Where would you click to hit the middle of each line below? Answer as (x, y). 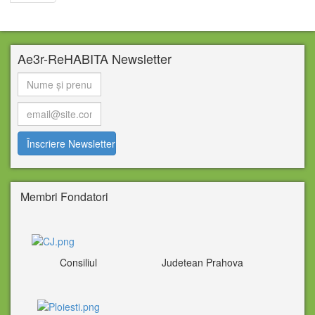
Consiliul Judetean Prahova (142, 263)
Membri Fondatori (63, 197)
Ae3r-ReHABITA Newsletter (95, 58)
